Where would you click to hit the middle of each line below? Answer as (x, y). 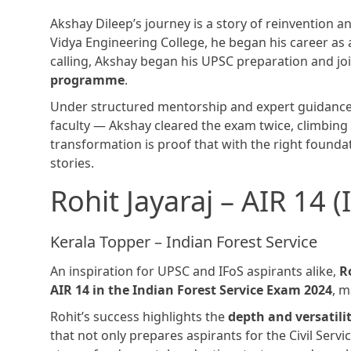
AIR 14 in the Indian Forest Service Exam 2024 (191, 290)
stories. (72, 163)
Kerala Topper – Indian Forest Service (184, 242)
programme (87, 80)
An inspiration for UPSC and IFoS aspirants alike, (195, 271)
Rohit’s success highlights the (139, 317)
